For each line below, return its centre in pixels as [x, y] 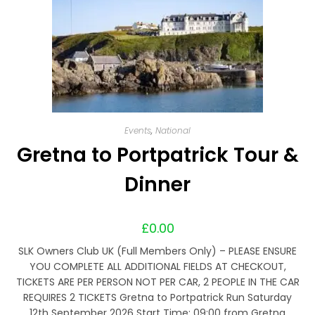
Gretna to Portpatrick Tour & [157, 155]
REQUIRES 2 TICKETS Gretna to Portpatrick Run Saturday [157, 297]
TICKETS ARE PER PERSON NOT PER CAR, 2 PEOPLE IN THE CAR [157, 282]
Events [138, 130]
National [173, 130]
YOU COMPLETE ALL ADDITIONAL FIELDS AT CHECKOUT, [157, 266]
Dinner [157, 184]
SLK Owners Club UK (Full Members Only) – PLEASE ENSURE [157, 251]
